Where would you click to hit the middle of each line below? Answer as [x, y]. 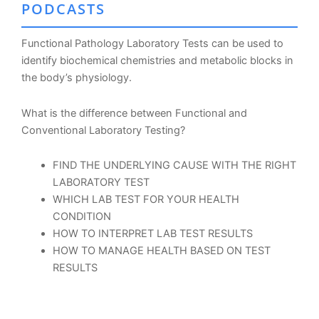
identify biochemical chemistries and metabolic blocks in [157, 61]
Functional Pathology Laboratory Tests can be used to [152, 44]
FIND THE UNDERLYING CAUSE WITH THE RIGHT [174, 166]
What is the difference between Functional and [134, 113]
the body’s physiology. [77, 78]
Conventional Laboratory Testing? [103, 130]
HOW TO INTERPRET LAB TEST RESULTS [152, 234]
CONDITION [82, 217]
